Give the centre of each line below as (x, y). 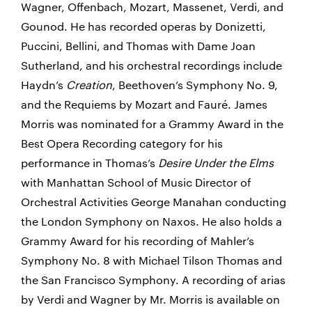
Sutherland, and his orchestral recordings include (151, 65)
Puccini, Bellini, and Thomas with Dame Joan (138, 46)
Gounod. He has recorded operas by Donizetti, (143, 26)
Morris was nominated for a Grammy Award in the (152, 124)
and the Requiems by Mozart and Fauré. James (144, 104)
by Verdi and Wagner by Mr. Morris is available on (150, 299)
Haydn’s (44, 85)
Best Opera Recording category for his (122, 143)
